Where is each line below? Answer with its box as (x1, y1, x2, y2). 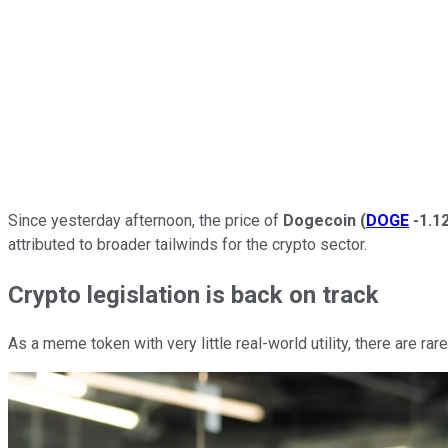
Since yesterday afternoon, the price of (8, 210, 283, 230)
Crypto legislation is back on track (8, 280, 379, 309)
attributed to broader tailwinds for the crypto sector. (8, 234, 367, 254)
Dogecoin (283, 210, 356, 230)
